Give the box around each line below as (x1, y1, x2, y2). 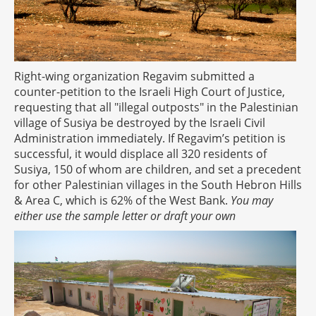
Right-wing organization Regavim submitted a (14, 68, 255, 84)
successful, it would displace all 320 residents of (14, 145, 267, 162)
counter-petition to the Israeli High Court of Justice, (14, 83, 285, 99)
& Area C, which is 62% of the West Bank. (14, 192, 231, 208)
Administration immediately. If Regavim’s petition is (14, 130, 286, 146)
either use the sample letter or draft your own (14, 207, 236, 224)
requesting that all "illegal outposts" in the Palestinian (14, 99, 298, 115)
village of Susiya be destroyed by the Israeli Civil (14, 114, 265, 130)
